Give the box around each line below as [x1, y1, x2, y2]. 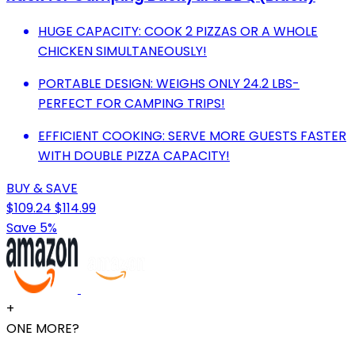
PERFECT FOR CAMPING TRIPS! [38, 94, 225, 113]
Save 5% [6, 219, 57, 238]
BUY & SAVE [6, 179, 78, 198]
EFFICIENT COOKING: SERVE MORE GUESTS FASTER [38, 127, 346, 146]
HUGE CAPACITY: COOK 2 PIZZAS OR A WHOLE [38, 22, 318, 41]
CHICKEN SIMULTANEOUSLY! [38, 42, 207, 61]
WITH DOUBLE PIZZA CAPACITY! [38, 147, 230, 166]
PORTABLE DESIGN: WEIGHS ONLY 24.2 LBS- [38, 74, 300, 94]
